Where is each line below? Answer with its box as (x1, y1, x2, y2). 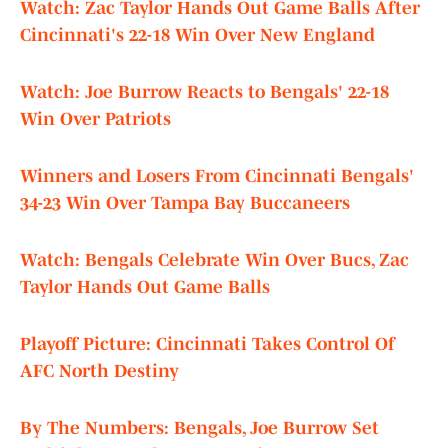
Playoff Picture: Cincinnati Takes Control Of (20, 334, 394, 355)
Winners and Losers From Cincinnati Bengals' (20, 166, 414, 187)
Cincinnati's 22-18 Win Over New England (20, 25, 375, 46)
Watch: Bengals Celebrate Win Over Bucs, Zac (20, 250, 409, 271)
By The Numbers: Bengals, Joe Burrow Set (20, 418, 379, 439)
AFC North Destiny (20, 361, 179, 382)
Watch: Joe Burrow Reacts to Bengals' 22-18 (20, 82, 389, 103)
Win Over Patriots (20, 109, 171, 130)
